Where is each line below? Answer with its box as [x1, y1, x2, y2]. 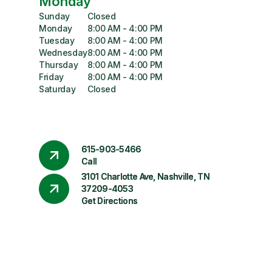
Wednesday [39, 47, 87, 58]
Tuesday [39, 35, 75, 46]
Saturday [39, 84, 76, 94]
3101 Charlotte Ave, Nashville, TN [81, 171, 209, 182]
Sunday [39, 11, 70, 21]
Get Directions [81, 195, 138, 206]
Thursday [39, 59, 78, 70]
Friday [39, 72, 64, 82]
